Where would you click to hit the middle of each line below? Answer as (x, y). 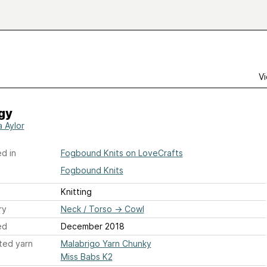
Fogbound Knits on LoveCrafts (122, 153)
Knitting (76, 192)
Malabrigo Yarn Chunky (106, 243)
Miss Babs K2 (86, 257)
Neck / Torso (86, 209)
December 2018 (92, 226)
